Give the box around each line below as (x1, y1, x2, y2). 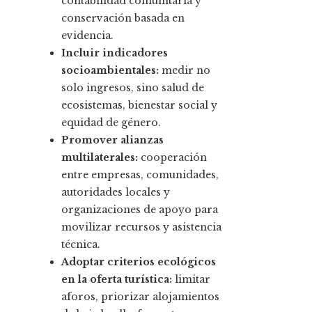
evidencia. (61, 29, 114, 42)
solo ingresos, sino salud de (61, 81, 204, 95)
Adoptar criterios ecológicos (61, 256, 216, 269)
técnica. (61, 238, 100, 251)
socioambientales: (61, 64, 159, 77)
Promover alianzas (61, 134, 164, 147)
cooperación (138, 151, 207, 164)
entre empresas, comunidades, (61, 169, 219, 182)
